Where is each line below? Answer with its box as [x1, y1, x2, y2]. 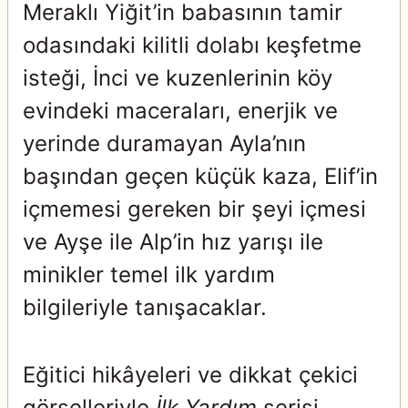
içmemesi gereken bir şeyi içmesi [23, 196, 366, 222]
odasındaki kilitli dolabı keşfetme [23, 32, 362, 58]
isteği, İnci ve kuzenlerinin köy [23, 65, 332, 91]
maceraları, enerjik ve [116, 97, 338, 124]
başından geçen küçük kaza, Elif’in [23, 163, 378, 189]
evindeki [23, 97, 116, 124]
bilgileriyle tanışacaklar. [23, 294, 267, 321]
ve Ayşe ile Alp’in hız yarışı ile [23, 229, 323, 255]
